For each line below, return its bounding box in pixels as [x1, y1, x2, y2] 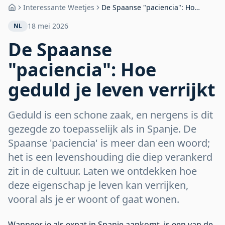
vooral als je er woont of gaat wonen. [8, 192, 179, 206]
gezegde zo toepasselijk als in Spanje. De [8, 122, 196, 136]
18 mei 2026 [28, 21, 68, 31]
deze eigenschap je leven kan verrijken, [8, 178, 188, 192]
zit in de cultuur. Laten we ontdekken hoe [8, 164, 197, 178]
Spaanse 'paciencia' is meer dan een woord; [8, 136, 210, 150]
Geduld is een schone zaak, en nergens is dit [8, 108, 213, 122]
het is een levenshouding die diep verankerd [8, 150, 212, 164]
